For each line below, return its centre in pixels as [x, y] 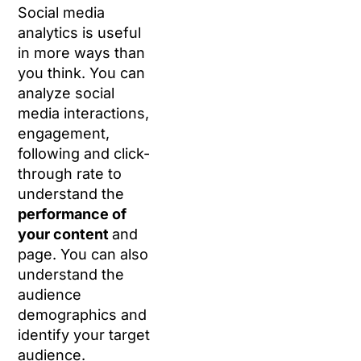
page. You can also [83, 255]
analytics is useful [80, 33]
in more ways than [82, 53]
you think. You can [82, 73]
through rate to [70, 174]
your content [65, 234]
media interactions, [84, 114]
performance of [73, 214]
